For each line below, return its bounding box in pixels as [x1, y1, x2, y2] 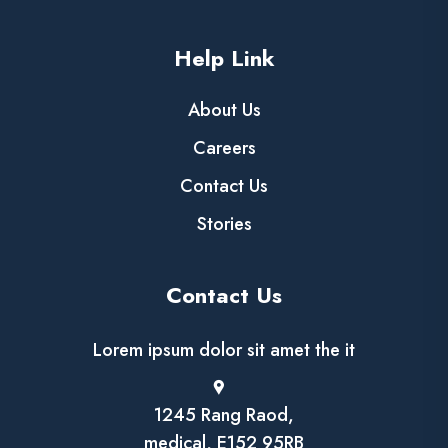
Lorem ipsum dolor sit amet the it [93, 337, 355, 364]
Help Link [173, 42, 275, 75]
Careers [192, 135, 256, 162]
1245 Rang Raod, [154, 402, 294, 429]
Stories [196, 211, 252, 238]
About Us [187, 97, 261, 124]
